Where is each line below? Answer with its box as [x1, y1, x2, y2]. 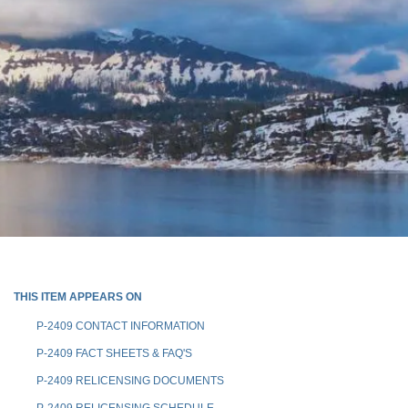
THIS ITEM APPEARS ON [14, 290, 142, 303]
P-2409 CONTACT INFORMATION [36, 319, 205, 332]
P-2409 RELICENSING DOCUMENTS [36, 373, 224, 387]
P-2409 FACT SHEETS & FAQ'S [36, 346, 192, 360]
